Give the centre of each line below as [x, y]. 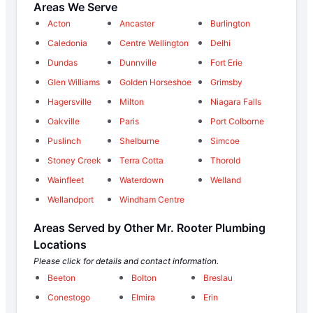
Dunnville [138, 63]
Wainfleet [66, 180]
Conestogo [69, 298]
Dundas [63, 63]
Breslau [218, 278]
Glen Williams [74, 82]
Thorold [225, 161]
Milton [132, 102]
